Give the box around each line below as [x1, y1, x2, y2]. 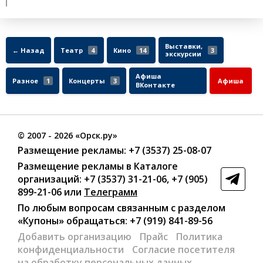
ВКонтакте [136, 80, 175, 90]
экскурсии [165, 49, 201, 59]
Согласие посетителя [132, 242, 235, 256]
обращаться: [64, 214, 127, 227]
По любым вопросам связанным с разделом [18, 201, 225, 214]
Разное [12, 76, 38, 85]
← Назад [12, 45, 45, 55]
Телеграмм [84, 185, 137, 198]
